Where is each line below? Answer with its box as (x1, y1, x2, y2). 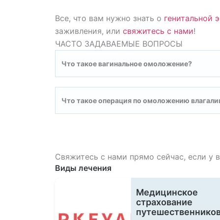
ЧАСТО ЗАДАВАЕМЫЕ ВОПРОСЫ (55, 39, 183, 49)
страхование (136, 197, 192, 207)
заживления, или (55, 26, 123, 36)
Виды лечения (55, 163, 111, 173)
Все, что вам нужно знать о (55, 13, 164, 23)
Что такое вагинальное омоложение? (61, 59, 192, 68)
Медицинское (136, 187, 198, 197)
